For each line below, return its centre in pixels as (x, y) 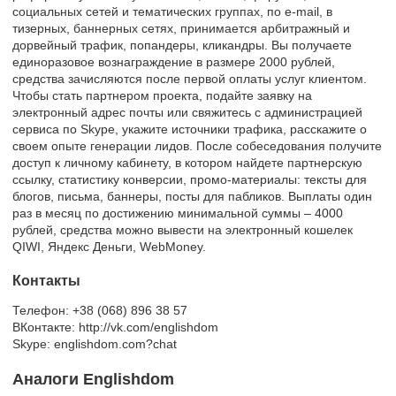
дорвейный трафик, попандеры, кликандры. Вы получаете (182, 45)
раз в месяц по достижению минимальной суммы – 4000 (178, 213)
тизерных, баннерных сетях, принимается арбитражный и (181, 28)
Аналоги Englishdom (93, 379)
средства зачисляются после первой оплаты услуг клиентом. (190, 78)
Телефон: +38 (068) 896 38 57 (100, 310)
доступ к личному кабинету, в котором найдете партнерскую (187, 162)
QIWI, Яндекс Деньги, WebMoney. (109, 246)
